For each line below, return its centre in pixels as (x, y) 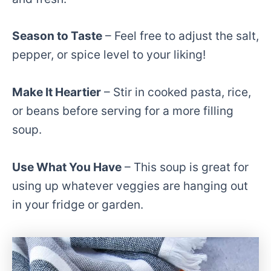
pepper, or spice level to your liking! (109, 55)
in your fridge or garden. (78, 204)
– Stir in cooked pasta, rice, (176, 92)
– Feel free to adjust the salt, (181, 36)
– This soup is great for (185, 167)
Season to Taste (57, 36)
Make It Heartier (57, 92)
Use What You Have (67, 167)
